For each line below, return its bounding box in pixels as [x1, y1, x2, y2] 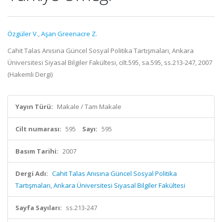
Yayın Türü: [15, 102, 53, 111]
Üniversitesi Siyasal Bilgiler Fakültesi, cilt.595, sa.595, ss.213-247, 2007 [7, 58, 212, 67]
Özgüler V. [7, 29, 38, 38]
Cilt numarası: [15, 124, 61, 133]
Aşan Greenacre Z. [41, 29, 97, 38]
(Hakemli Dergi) [7, 70, 53, 79]
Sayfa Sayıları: [15, 203, 62, 212]
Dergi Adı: [15, 169, 48, 178]
